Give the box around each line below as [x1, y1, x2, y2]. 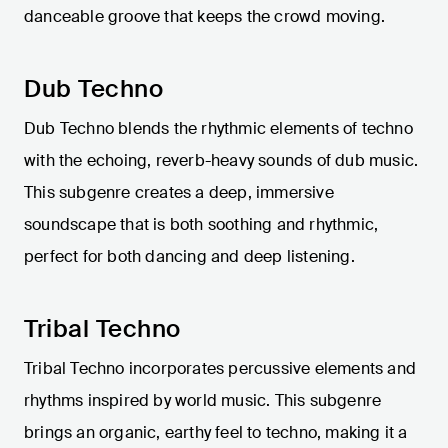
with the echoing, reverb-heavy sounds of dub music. [24, 150, 419, 172]
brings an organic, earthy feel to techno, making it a [24, 422, 408, 444]
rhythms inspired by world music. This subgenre [24, 390, 382, 412]
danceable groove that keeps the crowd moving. [24, 6, 386, 28]
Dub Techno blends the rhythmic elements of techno [24, 118, 413, 140]
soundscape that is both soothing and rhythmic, [24, 214, 379, 236]
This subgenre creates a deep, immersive [24, 182, 334, 204]
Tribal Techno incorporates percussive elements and [24, 358, 417, 380]
